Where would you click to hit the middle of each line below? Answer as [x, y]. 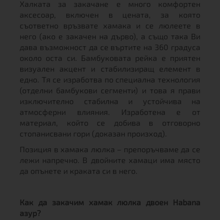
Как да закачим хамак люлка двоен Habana [110, 202]
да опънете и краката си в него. [79, 171]
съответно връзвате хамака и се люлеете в [110, 25]
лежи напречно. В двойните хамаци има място [110, 160]
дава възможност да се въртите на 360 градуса [110, 47]
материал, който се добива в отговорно [110, 123]
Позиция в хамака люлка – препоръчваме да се [110, 149]
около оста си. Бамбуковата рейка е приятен [110, 58]
